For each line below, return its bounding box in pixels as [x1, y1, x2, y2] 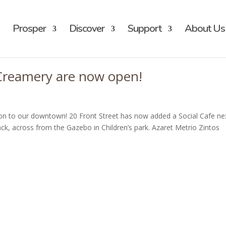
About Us [184, 22, 225, 35]
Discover [69, 22, 104, 35]
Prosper [12, 22, 46, 35]
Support [127, 22, 161, 35]
